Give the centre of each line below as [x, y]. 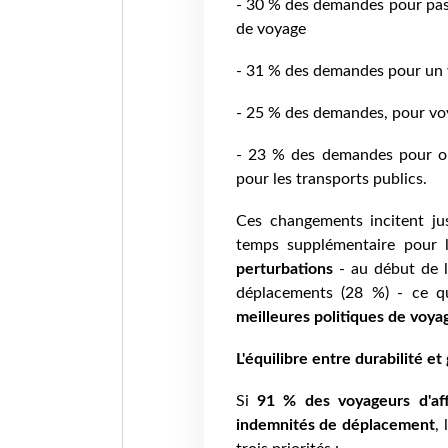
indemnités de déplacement [335, 424]
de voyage [270, 29]
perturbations [284, 268]
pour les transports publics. [331, 179]
